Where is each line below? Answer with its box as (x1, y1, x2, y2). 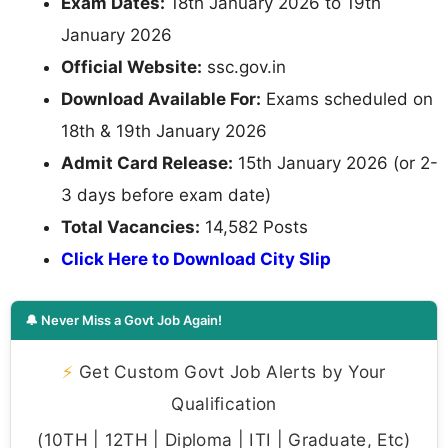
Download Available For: (61, 88, 261, 109)
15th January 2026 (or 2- (233, 152, 438, 173)
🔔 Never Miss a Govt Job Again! (25, 312, 222, 329)
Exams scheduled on (261, 88, 433, 109)
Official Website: (61, 56, 202, 77)
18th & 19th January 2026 (61, 120, 267, 141)
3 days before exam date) (61, 184, 271, 205)
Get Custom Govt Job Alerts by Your (73, 361, 386, 383)
